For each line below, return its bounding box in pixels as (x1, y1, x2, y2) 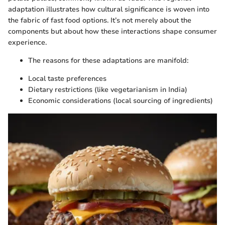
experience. (8, 37, 47, 47)
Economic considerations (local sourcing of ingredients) (28, 95, 213, 105)
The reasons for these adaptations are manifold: (28, 55, 188, 65)
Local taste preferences (28, 73, 106, 83)
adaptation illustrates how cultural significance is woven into (8, 4, 209, 14)
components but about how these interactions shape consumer (8, 26, 217, 36)
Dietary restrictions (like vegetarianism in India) (28, 84, 187, 94)
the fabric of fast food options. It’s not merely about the (8, 15, 191, 25)
